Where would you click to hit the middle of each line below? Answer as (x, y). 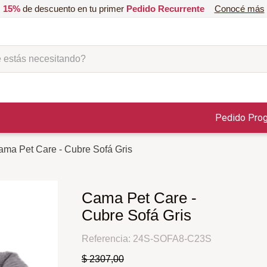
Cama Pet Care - (139, 198)
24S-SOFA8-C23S (172, 239)
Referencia (105, 239)
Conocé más (239, 9)
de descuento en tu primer (73, 9)
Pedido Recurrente (165, 9)
